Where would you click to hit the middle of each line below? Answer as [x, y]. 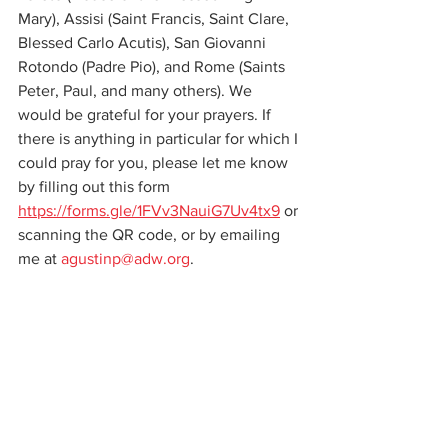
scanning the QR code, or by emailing [151, 235]
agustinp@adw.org [125, 259]
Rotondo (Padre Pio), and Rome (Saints [153, 67]
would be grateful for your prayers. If [146, 115]
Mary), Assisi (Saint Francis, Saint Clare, [155, 19]
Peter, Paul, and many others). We [137, 91]
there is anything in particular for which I [160, 139]
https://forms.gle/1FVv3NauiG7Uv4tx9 [149, 211]
